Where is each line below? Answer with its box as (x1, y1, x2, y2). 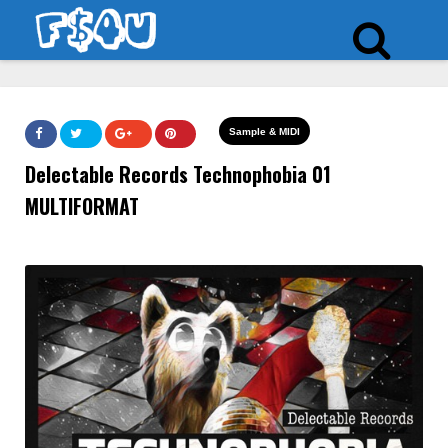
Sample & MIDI (229, 126, 300, 137)
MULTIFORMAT (25, 191, 139, 221)
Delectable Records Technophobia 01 (25, 159, 331, 189)
